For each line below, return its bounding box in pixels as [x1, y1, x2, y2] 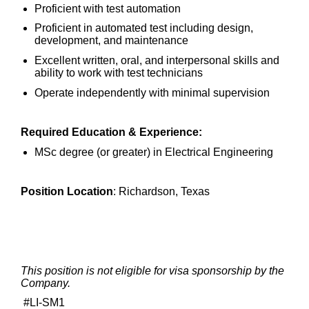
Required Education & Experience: [21, 126, 202, 139]
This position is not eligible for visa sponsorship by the [21, 264, 284, 277]
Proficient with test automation [34, 2, 181, 14]
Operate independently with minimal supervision [34, 86, 270, 99]
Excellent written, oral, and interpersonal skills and [34, 54, 279, 67]
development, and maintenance [34, 34, 188, 47]
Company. [21, 277, 70, 289]
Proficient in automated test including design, [34, 22, 253, 34]
